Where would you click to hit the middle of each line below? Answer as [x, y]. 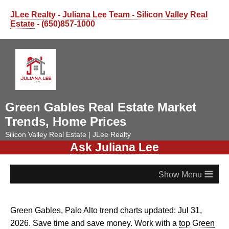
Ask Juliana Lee [114, 147]
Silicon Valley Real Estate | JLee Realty [68, 134]
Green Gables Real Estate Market [101, 107]
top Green [197, 223]
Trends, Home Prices [66, 121]
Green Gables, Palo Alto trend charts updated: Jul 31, [106, 210]
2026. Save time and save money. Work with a [95, 223]
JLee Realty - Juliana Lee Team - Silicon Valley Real [109, 15]
